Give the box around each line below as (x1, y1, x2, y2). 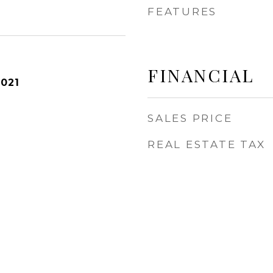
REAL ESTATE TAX (147, 138, 266, 151)
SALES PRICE (147, 112, 233, 124)
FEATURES (147, 5, 217, 18)
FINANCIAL (147, 63, 254, 87)
